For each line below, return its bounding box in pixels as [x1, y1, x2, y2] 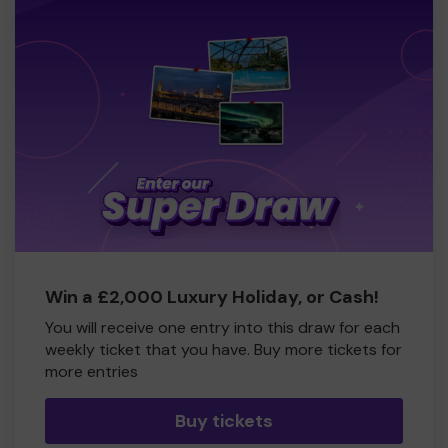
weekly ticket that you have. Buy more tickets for [45, 339, 402, 361]
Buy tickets [175, 409, 273, 434]
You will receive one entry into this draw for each [45, 317, 400, 339]
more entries [45, 361, 138, 383]
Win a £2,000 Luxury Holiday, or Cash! [45, 285, 379, 310]
